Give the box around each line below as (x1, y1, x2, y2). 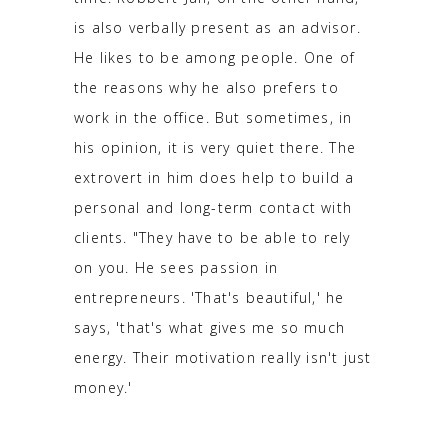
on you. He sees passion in (74, 257, 279, 277)
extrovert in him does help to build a (74, 167, 355, 187)
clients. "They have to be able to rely (74, 227, 351, 247)
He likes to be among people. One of (74, 47, 355, 67)
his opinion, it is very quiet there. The (74, 137, 356, 157)
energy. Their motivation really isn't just (74, 347, 372, 367)
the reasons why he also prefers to (74, 77, 339, 97)
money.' (74, 377, 133, 397)
